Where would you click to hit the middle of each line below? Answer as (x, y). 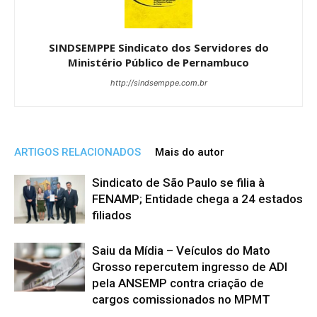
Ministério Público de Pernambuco (158, 62)
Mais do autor (190, 152)
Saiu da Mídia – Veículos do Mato (181, 250)
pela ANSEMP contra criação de (178, 283)
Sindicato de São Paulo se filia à (178, 182)
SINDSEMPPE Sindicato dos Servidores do (158, 47)
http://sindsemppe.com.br (158, 82)
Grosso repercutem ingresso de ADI (190, 266)
